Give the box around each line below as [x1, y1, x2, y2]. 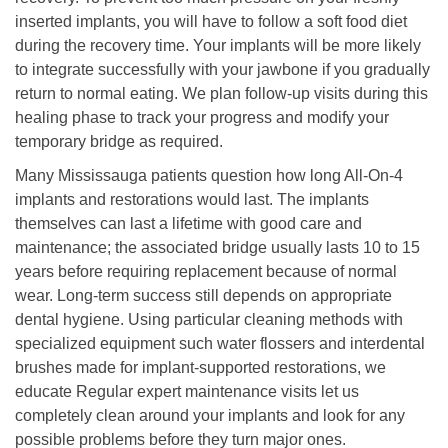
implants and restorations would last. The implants [15, 191, 369, 208]
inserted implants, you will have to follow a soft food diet [15, 13, 407, 30]
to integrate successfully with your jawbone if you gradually [15, 61, 430, 78]
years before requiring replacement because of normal [15, 263, 397, 280]
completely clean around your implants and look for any [15, 407, 405, 424]
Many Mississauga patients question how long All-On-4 [15, 167, 403, 184]
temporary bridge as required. [15, 133, 223, 150]
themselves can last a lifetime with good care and [15, 215, 362, 232]
